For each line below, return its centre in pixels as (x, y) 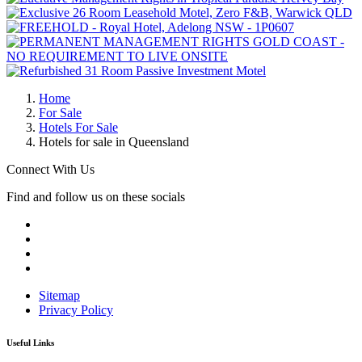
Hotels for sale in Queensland (114, 141)
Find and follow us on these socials (96, 196)
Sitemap (59, 295)
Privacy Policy (76, 309)
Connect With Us (51, 169)
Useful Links (30, 342)
